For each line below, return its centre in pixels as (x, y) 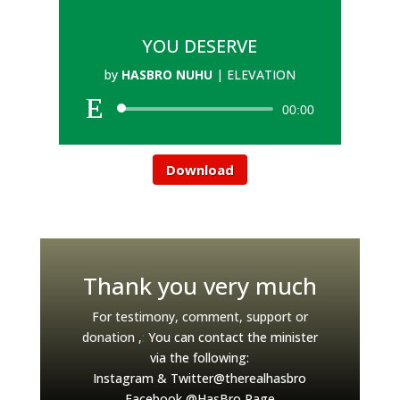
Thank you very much (200, 286)
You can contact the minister (233, 337)
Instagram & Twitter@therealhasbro (200, 378)
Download (200, 169)
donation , (112, 337)
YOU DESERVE (200, 46)
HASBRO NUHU (167, 75)
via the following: (200, 358)
